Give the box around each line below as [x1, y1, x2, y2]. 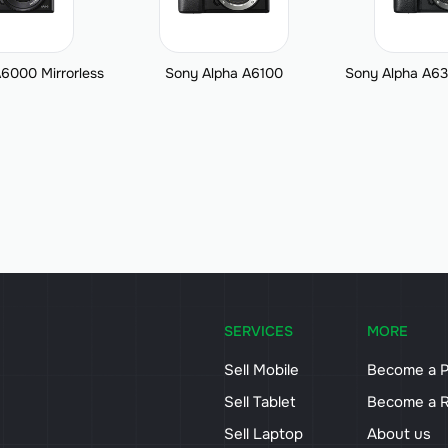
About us [367, 424, 431, 444]
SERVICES [224, 322, 293, 340]
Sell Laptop [224, 424, 303, 444]
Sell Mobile [224, 360, 299, 380]
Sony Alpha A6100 [165, 64, 283, 82]
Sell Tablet [224, 392, 296, 412]
